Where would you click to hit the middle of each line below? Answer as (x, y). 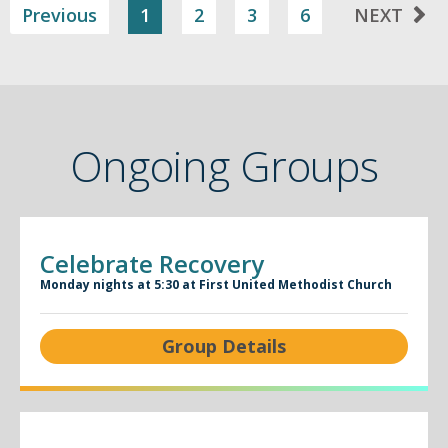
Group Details (224, 346)
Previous (60, 15)
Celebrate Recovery (152, 263)
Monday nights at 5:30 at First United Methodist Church (216, 284)
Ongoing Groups (224, 165)
